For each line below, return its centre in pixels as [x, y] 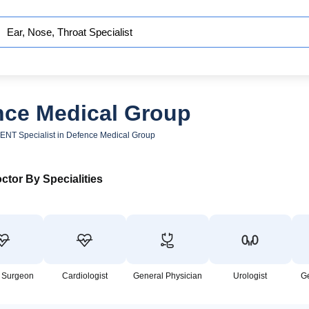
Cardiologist [84, 276]
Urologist [250, 276]
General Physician [167, 276]
